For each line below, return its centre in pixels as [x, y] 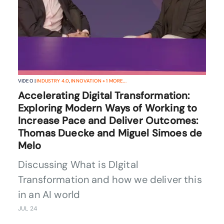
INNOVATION [86, 81]
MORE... [117, 81]
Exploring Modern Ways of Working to [108, 108]
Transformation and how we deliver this [110, 180]
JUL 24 [27, 209]
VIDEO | [27, 81]
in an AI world [49, 195]
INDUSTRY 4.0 [53, 81]
